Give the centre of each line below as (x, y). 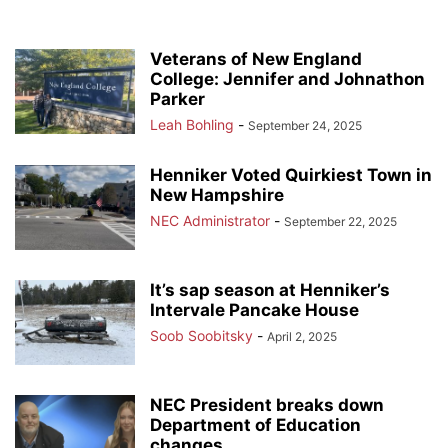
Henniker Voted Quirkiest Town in (291, 175)
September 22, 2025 (340, 221)
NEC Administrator (210, 220)
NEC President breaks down (267, 405)
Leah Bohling (192, 124)
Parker (177, 99)
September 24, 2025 (305, 125)
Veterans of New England (256, 59)
